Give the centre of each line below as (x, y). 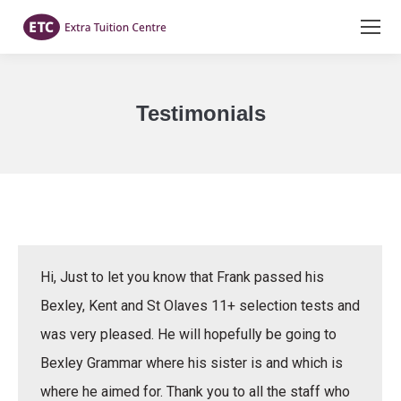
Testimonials (200, 113)
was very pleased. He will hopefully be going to (188, 334)
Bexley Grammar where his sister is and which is (192, 363)
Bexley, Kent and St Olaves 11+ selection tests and (200, 306)
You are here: (240, 143)
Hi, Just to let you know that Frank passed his (182, 277)
